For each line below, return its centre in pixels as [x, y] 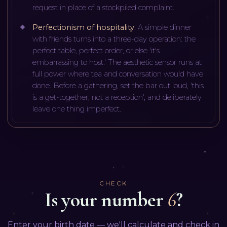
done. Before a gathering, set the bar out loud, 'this [118, 85]
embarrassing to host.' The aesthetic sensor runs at [117, 62]
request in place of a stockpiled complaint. [104, 7]
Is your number [106, 199]
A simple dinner [165, 27]
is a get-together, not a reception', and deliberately [117, 97]
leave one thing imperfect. [77, 109]
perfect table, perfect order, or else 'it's [96, 50]
